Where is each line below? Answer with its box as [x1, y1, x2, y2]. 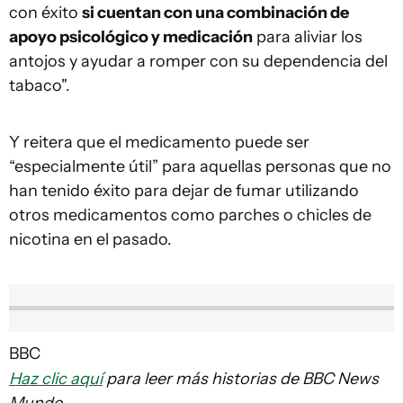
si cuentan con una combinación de [82, 2, 349, 22]
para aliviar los [253, 26, 363, 47]
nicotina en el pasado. [9, 228, 172, 249]
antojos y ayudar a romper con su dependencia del [9, 50, 388, 71]
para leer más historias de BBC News [103, 369, 379, 389]
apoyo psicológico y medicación [9, 26, 253, 47]
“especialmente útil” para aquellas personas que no [9, 156, 391, 176]
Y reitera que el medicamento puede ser [9, 131, 309, 152]
